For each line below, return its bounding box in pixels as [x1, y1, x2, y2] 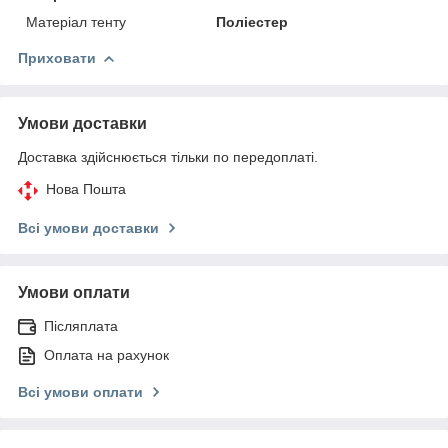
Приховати [18, 49, 96, 66]
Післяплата [44, 317, 118, 334]
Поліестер [216, 13, 289, 30]
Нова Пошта [46, 180, 126, 197]
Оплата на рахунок [44, 346, 169, 363]
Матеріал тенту [26, 13, 126, 30]
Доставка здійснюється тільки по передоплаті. [18, 148, 318, 165]
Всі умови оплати [18, 383, 143, 400]
